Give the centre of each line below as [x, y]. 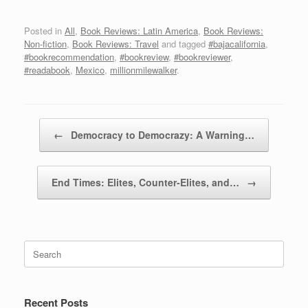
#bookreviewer [202, 57]
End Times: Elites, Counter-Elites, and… [147, 183]
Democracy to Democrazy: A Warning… [161, 135]
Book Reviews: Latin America [139, 31]
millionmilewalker [143, 70]
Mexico [90, 70]
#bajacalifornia [237, 44]
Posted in [44, 31]
